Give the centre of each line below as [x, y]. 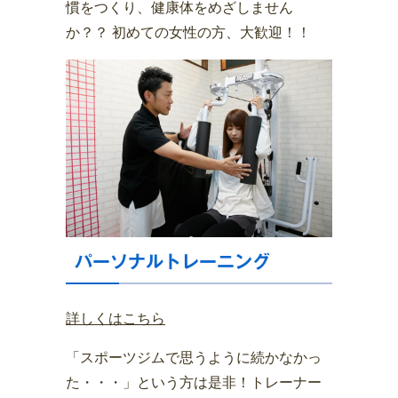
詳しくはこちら [115, 319]
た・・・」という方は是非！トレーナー [194, 383]
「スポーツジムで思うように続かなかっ [194, 358]
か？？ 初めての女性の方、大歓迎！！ [188, 33]
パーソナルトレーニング [172, 262]
